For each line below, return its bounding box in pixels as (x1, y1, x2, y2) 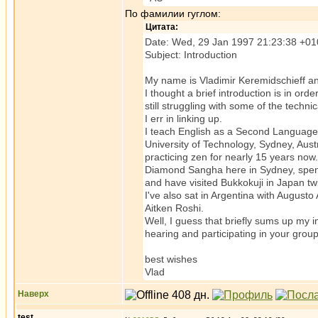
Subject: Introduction (145, 49, 237, 60)
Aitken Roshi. (145, 202, 204, 214)
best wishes (145, 253, 197, 265)
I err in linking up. (145, 113, 222, 124)
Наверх (18, 289, 49, 299)
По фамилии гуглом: (125, 8, 221, 19)
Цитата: (146, 22, 178, 32)
